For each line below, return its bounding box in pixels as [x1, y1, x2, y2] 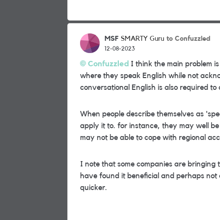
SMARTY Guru [121, 35, 164, 42]
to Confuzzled [166, 35, 210, 42]
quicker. [80, 184, 107, 192]
